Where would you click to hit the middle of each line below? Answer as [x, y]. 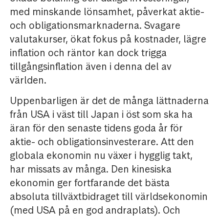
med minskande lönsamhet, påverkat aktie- [107, 12]
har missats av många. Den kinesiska [91, 169]
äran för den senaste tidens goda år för [96, 128]
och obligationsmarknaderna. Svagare [95, 26]
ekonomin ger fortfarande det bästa [90, 183]
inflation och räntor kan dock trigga [88, 53]
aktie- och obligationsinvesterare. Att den [102, 142]
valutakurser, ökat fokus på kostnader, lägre [108, 39]
